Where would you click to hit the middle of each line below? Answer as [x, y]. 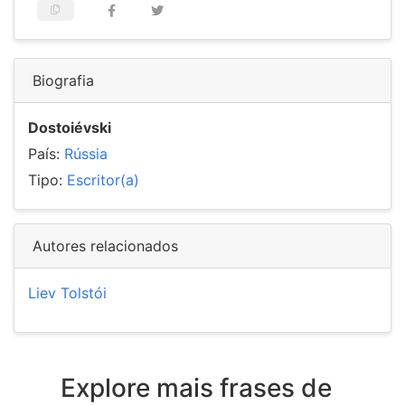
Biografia [63, 81]
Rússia [86, 154]
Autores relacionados [105, 246]
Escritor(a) [103, 180]
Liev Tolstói [67, 293]
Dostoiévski [70, 128]
